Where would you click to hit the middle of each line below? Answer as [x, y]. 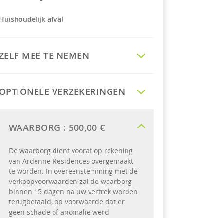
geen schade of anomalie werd [59, 212]
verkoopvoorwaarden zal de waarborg [70, 181]
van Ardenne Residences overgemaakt [71, 161]
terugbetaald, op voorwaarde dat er [66, 202]
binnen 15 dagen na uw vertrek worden [73, 191]
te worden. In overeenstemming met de [73, 171]
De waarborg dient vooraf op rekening [71, 151]
